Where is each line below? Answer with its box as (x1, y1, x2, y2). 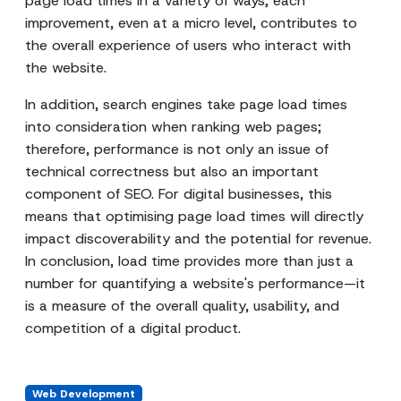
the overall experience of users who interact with (25, 36, 351, 55)
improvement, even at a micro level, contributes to (25, 13, 357, 32)
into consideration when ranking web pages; (25, 117, 321, 136)
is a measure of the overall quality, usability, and (25, 296, 339, 315)
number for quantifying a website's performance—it (25, 274, 365, 293)
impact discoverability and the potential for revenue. (25, 229, 371, 248)
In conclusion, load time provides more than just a (25, 252, 354, 270)
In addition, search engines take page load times (25, 95, 347, 114)
